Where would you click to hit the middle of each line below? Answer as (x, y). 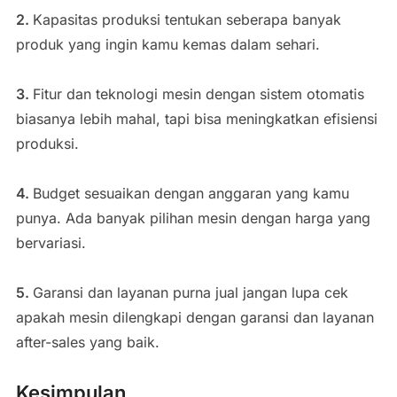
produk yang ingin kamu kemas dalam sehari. (167, 44)
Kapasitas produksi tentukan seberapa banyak (187, 19)
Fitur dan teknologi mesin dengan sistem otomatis (198, 94)
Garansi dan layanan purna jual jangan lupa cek (190, 292)
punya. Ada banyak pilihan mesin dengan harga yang (193, 218)
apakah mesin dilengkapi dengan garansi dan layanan (195, 317)
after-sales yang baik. (87, 342)
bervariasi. (51, 243)
